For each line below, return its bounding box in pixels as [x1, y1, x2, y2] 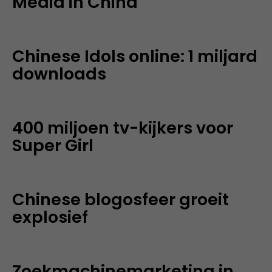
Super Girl [12, 134, 93, 157]
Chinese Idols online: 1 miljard [12, 45, 257, 67]
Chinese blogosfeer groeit [12, 188, 229, 211]
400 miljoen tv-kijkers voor [12, 117, 233, 139]
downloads [12, 63, 106, 85]
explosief [12, 206, 88, 228]
